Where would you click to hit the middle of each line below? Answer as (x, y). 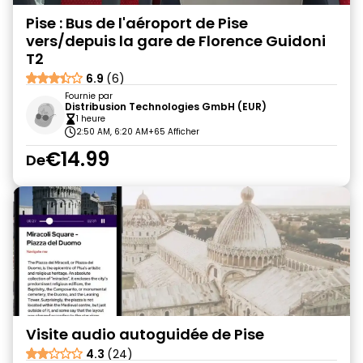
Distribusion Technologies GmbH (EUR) (166, 107)
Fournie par (89, 96)
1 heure (91, 119)
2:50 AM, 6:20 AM (112, 132)
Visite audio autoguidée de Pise (145, 334)
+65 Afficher (174, 132)
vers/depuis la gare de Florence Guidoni (176, 41)
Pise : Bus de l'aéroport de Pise (137, 23)
